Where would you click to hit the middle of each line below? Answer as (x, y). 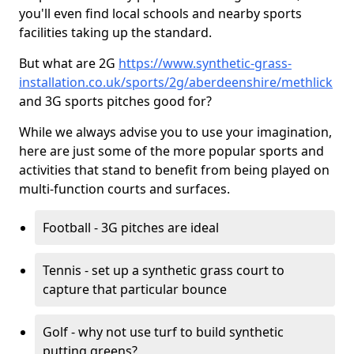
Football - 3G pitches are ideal (131, 228)
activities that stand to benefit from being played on (174, 170)
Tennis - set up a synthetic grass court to (164, 270)
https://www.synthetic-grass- (205, 63)
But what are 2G (69, 63)
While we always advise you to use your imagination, (175, 132)
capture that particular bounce (135, 289)
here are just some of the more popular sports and (171, 151)
